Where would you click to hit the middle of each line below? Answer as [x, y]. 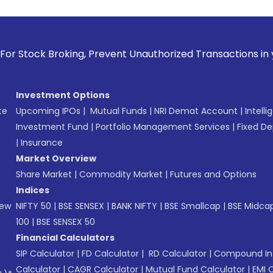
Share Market [44, 174]
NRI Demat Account [196, 111]
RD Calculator [176, 253]
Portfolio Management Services [163, 127]
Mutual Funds [119, 111]
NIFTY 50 [34, 206]
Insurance [42, 143]
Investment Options [63, 95]
